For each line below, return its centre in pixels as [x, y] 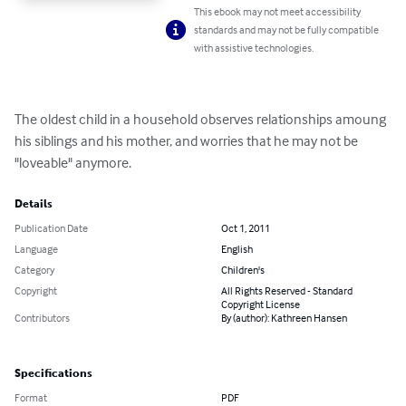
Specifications [53, 374]
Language [36, 249]
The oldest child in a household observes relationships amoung [202, 119]
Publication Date [51, 228]
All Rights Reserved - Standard [287, 291]
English [237, 249]
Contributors [42, 318]
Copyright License [261, 304]
